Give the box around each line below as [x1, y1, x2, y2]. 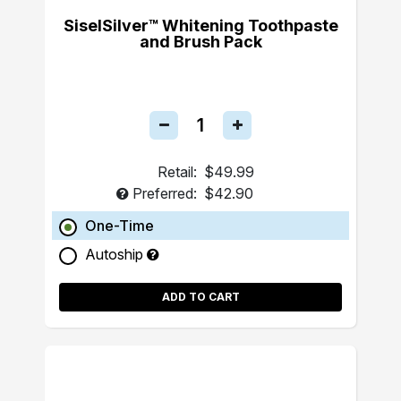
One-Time [85, 217, 154, 235]
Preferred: [132, 184, 197, 202]
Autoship [85, 245, 147, 263]
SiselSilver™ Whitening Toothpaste [63, 16, 338, 35]
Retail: [158, 163, 197, 181]
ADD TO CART [161, 290, 240, 303]
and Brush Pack [139, 32, 262, 51]
